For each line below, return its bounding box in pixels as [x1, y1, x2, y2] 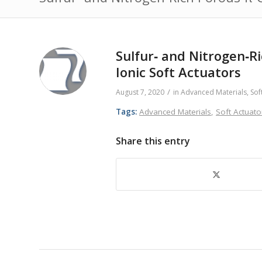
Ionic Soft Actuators [116, 63, 241, 81]
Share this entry [116, 135, 190, 147]
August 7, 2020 [116, 87, 164, 97]
